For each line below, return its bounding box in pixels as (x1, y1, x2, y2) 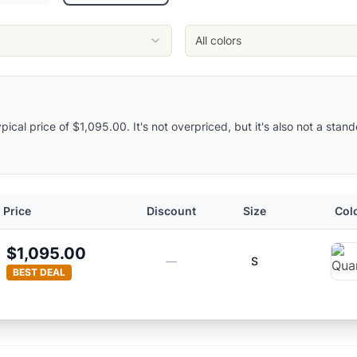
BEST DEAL (12, 266, 65, 278)
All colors (195, 33, 241, 47)
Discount (147, 204, 196, 218)
